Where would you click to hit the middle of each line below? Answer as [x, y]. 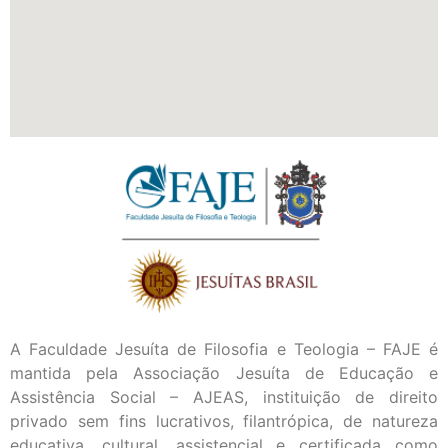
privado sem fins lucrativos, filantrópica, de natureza [224, 420]
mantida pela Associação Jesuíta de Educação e [224, 372]
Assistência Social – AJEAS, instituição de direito [224, 396]
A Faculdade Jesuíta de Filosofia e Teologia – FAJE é [224, 348]
